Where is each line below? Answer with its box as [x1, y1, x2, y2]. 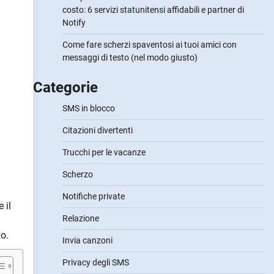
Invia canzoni [62, 235, 113, 245]
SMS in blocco [62, 103, 115, 113]
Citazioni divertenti [62, 125, 133, 135]
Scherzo [62, 169, 93, 179]
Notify [62, 18, 86, 28]
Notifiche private [62, 191, 125, 201]
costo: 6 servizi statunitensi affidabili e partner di [62, 5, 244, 15]
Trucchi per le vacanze [62, 147, 146, 157]
